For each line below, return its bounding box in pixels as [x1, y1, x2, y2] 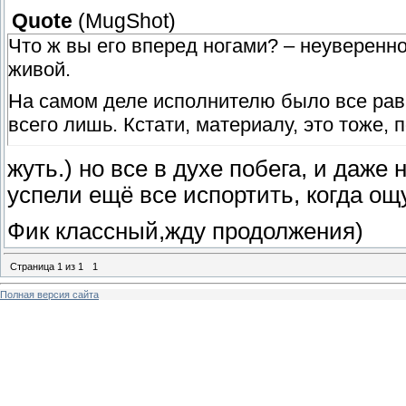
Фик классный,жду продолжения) [7, 217, 363, 244]
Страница [10, 261, 57, 273]
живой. [8, 58, 71, 82]
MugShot [85, 10, 169, 34]
